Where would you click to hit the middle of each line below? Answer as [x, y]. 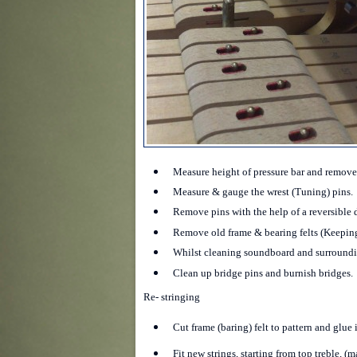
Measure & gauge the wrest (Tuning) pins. [263, 192]
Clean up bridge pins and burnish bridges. [263, 273]
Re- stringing [172, 297]
